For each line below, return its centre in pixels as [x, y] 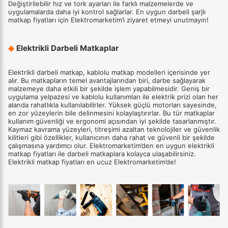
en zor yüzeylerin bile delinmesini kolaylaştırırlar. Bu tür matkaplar [111, 113]
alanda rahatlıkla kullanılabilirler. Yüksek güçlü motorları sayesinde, [112, 105]
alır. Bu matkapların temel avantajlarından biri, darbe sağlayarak [107, 80]
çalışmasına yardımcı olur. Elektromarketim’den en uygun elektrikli [111, 145]
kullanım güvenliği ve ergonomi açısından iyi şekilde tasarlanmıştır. [112, 121]
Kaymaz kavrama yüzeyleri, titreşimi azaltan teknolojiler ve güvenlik [114, 129]
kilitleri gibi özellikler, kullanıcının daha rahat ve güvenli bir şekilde [111, 137]
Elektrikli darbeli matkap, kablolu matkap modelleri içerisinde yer [109, 72]
